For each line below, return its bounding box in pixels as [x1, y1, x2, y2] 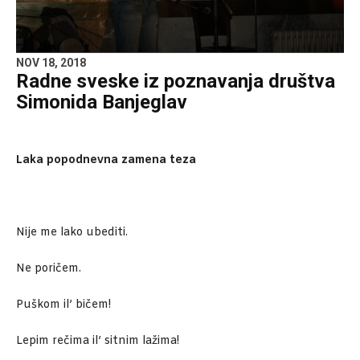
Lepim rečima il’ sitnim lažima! [16, 333, 179, 350]
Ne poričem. [16, 261, 81, 277]
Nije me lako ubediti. [16, 225, 128, 241]
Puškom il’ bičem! [16, 297, 111, 313]
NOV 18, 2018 [16, 56, 86, 70]
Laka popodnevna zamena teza [16, 153, 196, 169]
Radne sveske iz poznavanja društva [16, 70, 335, 93]
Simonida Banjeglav [16, 91, 187, 114]
